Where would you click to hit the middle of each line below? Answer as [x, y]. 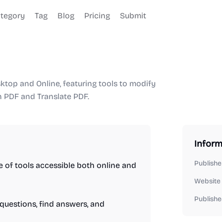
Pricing [97, 16]
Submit [133, 16]
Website [207, 181]
